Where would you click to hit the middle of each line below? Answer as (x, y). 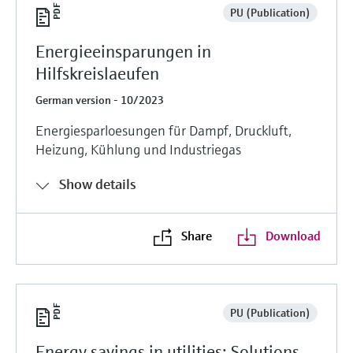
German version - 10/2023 (100, 100)
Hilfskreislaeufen (97, 73)
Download (293, 235)
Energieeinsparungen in (123, 51)
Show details (98, 184)
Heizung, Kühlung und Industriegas (138, 149)
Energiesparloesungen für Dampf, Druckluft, (163, 130)
